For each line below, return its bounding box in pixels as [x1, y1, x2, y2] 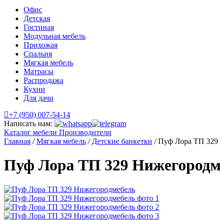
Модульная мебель [24, 32, 85, 40]
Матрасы [24, 67, 54, 76]
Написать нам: [4, 119, 55, 128]
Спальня [24, 50, 52, 58]
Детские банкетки [92, 137, 152, 145]
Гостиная [24, 23, 54, 31]
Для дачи [24, 94, 54, 102]
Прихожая [24, 41, 57, 49]
